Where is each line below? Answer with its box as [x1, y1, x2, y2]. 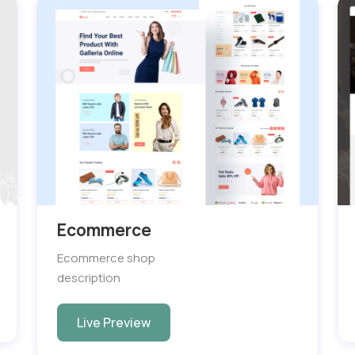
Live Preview [77, 314, 151, 332]
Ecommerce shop [57, 250, 155, 267]
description [57, 269, 120, 287]
